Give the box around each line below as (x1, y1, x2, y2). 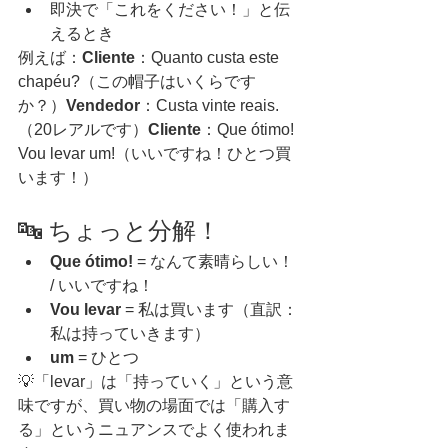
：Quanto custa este (135, 49, 283, 67)
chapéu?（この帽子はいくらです (18, 73, 256, 91)
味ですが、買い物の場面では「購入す (18, 397, 290, 415)
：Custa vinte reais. (140, 97, 279, 115)
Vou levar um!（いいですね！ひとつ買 (18, 145, 291, 163)
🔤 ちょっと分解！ (18, 218, 220, 245)
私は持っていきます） (50, 325, 210, 343)
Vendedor (66, 97, 140, 115)
